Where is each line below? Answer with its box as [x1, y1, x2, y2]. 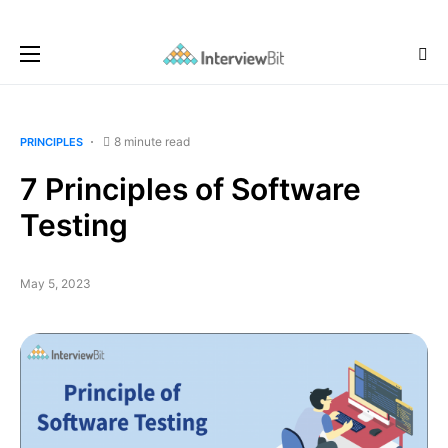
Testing [20, 207, 128, 243]
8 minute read [114, 134, 190, 149]
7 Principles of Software [20, 171, 361, 207]
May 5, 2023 [20, 276, 91, 291]
